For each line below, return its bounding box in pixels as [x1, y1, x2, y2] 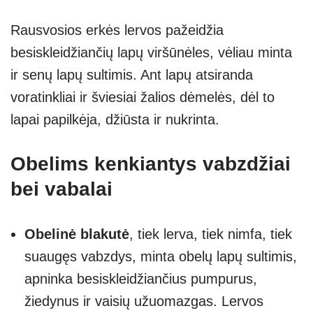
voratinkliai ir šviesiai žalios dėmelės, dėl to [10, 89, 275, 105]
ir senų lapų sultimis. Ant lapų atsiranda [10, 67, 253, 83]
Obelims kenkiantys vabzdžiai [10, 153, 291, 175]
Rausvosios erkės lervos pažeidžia [10, 22, 224, 38]
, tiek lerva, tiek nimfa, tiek [129, 226, 292, 242]
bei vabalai [10, 178, 112, 201]
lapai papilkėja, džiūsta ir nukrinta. [10, 112, 219, 128]
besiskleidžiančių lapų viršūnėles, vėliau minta [10, 45, 292, 61]
